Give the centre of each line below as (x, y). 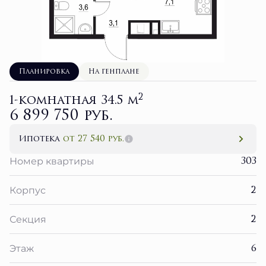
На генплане (114, 71)
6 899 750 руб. (61, 115)
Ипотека (41, 139)
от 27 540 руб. (94, 139)
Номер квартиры (52, 161)
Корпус (28, 190)
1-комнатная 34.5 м (74, 100)
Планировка (44, 71)
